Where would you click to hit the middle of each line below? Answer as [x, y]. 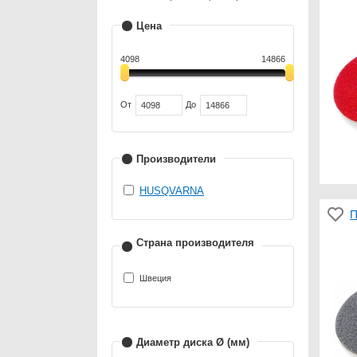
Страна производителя [195, 242]
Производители [176, 159]
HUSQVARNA [172, 190]
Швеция [155, 278]
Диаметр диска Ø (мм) [193, 342]
